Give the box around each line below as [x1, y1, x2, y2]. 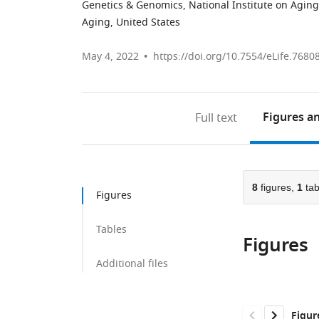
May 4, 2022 [82, 49, 139, 64]
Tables [96, 222, 127, 237]
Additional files [96, 256, 168, 271]
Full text [195, 110, 238, 127]
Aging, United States [82, 15, 180, 30]
